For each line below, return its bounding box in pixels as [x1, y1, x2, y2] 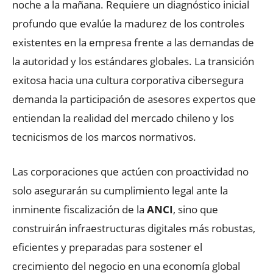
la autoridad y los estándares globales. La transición [12, 54, 254, 68]
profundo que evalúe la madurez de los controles [12, 16, 244, 30]
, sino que [173, 202, 218, 216]
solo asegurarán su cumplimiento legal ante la [12, 183, 228, 197]
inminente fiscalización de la [12, 202, 147, 216]
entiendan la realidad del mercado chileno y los [12, 110, 234, 125]
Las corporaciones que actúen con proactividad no [12, 164, 249, 179]
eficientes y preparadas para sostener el [12, 239, 202, 254]
